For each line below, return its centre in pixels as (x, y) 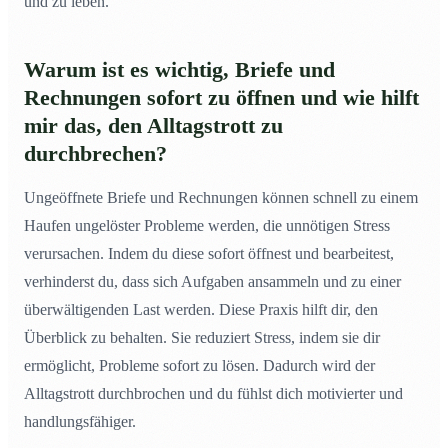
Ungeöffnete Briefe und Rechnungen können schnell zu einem (221, 198)
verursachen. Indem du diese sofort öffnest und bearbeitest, (209, 254)
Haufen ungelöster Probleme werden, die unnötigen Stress (207, 226)
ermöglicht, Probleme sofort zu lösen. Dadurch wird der (199, 366)
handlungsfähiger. (80, 422)
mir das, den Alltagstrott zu (153, 126)
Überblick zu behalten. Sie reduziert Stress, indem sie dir (202, 338)
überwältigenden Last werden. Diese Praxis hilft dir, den (201, 310)
